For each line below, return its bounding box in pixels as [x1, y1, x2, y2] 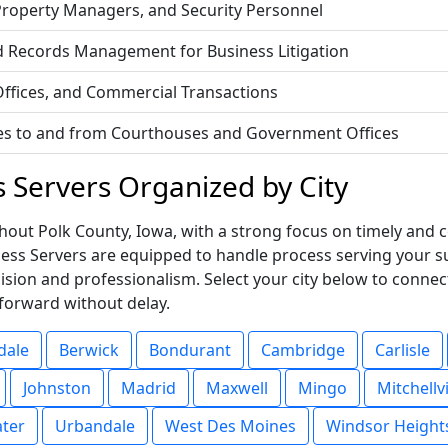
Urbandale [55, 415, 135, 437]
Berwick [59, 339, 119, 361]
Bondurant [149, 339, 231, 361]
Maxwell [206, 377, 268, 399]
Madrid [121, 377, 176, 399]
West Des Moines [165, 415, 296, 437]
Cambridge [261, 339, 345, 361]
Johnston [23, 377, 91, 399]
